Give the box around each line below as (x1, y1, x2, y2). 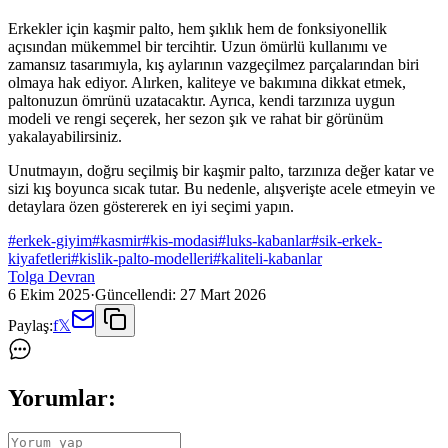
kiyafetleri (8, 250, 71, 268)
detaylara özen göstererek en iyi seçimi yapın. (8, 198, 294, 216)
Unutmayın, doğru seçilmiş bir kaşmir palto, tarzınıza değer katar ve (8, 162, 434, 180)
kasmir (100, 232, 142, 250)
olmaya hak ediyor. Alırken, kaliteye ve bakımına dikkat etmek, (8, 74, 406, 92)
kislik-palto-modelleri (79, 250, 213, 268)
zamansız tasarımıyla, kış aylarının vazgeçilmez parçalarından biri (8, 56, 419, 74)
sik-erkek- (319, 232, 382, 250)
